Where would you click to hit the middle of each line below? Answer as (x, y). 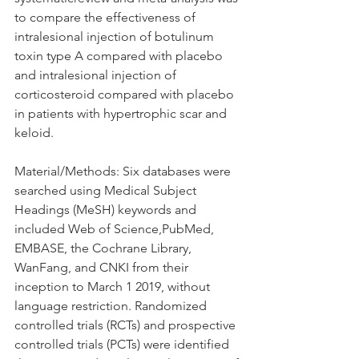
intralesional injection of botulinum (116, 36)
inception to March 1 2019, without (114, 286)
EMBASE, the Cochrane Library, (105, 248)
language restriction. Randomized (112, 306)
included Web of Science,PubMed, (116, 229)
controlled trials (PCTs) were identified (123, 344)
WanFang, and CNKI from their (103, 267)
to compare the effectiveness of (107, 17)
